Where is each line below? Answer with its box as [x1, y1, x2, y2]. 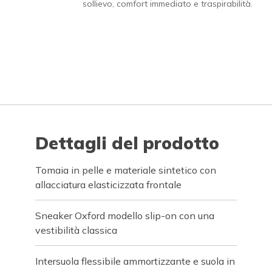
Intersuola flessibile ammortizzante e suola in [35, 255, 236, 267]
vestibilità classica [35, 224, 118, 236]
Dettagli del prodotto [35, 132, 220, 154]
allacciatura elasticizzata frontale [35, 178, 182, 191]
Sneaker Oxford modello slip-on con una [35, 209, 215, 222]
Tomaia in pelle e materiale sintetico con [35, 164, 217, 176]
